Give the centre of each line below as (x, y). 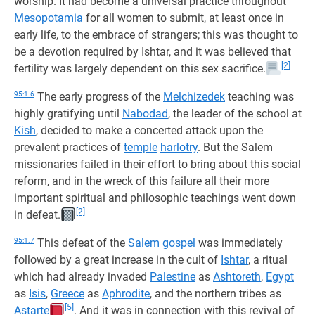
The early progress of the (99, 97)
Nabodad (145, 114)
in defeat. (37, 215)
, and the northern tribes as (216, 294)
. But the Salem (235, 147)
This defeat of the (81, 243)
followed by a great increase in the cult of (117, 260)
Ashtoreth (237, 277)
